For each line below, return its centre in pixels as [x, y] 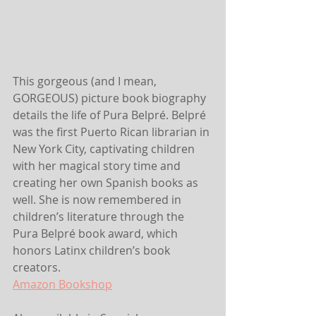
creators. [37, 268]
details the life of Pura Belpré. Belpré [111, 115]
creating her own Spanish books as [107, 183]
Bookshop [84, 285]
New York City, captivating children [105, 149]
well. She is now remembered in [98, 200]
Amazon [34, 285]
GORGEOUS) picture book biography [111, 98]
